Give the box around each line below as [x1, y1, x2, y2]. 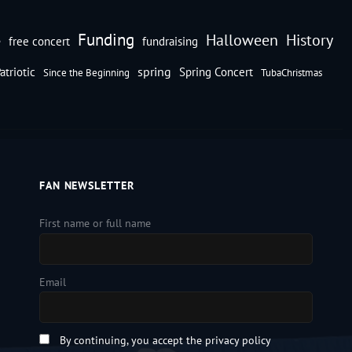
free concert [8, 34, 70, 49]
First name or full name [38, 216, 151, 231]
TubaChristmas [261, 65, 322, 80]
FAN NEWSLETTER [38, 178, 134, 193]
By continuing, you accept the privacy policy [59, 332, 271, 347]
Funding [77, 29, 134, 51]
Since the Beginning [43, 65, 130, 80]
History [285, 30, 333, 50]
